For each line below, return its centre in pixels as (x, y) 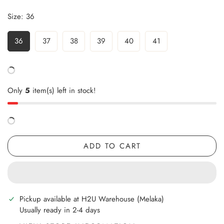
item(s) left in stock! (63, 90)
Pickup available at (50, 199)
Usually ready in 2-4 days (60, 210)
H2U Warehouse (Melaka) (123, 199)
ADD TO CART (112, 146)
